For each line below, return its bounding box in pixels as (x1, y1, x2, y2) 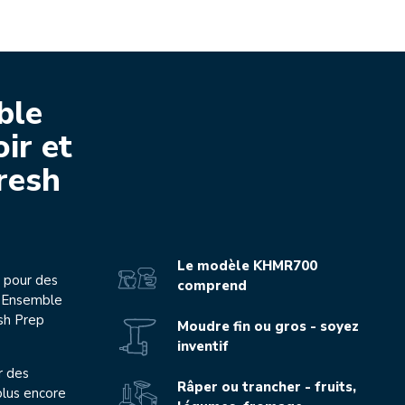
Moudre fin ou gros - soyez (177, 317, 360, 336)
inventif (177, 337, 230, 356)
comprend (177, 277, 248, 296)
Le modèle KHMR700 (177, 257, 318, 276)
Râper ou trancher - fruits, (177, 378, 357, 397)
